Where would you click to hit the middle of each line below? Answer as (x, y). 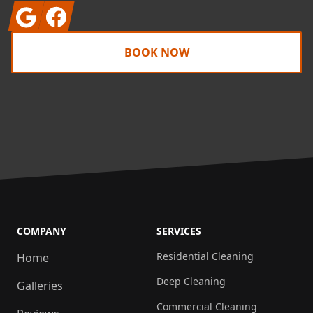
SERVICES (179, 231)
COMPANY (42, 231)
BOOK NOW (156, 53)
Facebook (69, 12)
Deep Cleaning (191, 282)
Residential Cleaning (205, 256)
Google (32, 12)
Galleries (40, 286)
